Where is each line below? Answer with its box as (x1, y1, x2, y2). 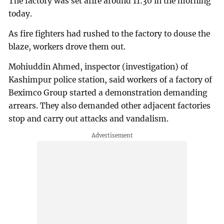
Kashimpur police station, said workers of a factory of (8, 74, 212, 84)
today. (8, 8, 32, 18)
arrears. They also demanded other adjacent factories (8, 100, 211, 110)
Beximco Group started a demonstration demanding (8, 87, 207, 97)
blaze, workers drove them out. (8, 41, 126, 51)
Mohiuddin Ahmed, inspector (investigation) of (8, 61, 188, 71)
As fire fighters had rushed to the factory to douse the (8, 28, 210, 38)
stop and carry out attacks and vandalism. (8, 113, 169, 123)
